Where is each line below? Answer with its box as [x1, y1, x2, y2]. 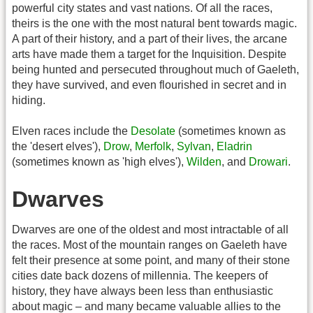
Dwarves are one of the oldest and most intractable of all [12, 223, 289, 235]
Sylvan [177, 140, 211, 153]
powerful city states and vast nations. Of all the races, [12, 1, 272, 14]
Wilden [187, 156, 221, 168]
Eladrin [217, 140, 252, 153]
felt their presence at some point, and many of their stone [12, 254, 290, 266]
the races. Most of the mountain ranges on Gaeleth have [12, 238, 287, 251]
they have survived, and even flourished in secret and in [12, 78, 286, 91]
